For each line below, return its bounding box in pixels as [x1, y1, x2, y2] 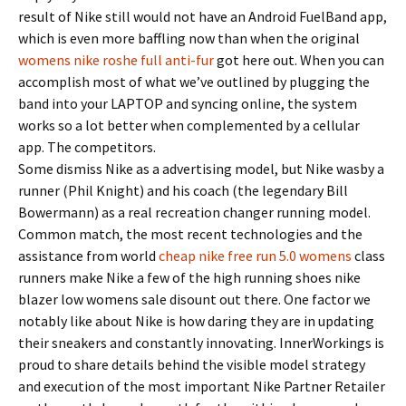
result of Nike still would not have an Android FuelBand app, [18, 7, 387, 25]
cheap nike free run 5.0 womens [159, 246, 352, 265]
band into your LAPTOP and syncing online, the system [18, 94, 357, 112]
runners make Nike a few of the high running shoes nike [18, 268, 361, 286]
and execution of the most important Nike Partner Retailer [18, 377, 385, 395]
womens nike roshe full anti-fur [18, 51, 214, 69]
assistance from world [18, 246, 159, 265]
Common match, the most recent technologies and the [18, 225, 362, 243]
